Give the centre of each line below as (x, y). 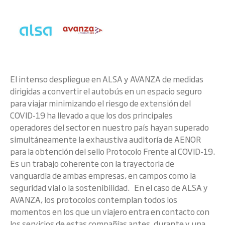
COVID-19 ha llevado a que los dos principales (91, 115)
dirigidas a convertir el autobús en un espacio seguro (106, 91)
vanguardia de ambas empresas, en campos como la (103, 175)
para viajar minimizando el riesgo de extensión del (100, 103)
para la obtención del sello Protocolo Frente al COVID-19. (113, 151)
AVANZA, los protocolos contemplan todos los (94, 199)
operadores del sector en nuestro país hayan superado (109, 127)
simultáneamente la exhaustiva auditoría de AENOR (105, 139)
